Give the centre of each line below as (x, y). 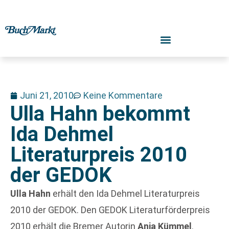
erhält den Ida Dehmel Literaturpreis (126, 193)
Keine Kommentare (123, 95)
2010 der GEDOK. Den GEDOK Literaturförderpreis (110, 210)
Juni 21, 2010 (47, 95)
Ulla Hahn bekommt (100, 114)
